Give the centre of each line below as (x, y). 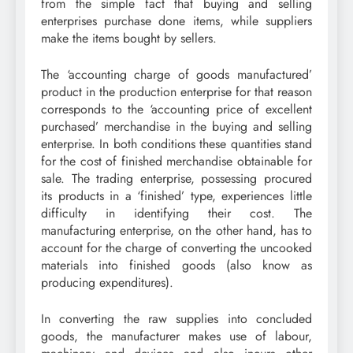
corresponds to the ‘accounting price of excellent (176, 109)
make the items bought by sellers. (129, 38)
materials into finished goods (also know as (176, 265)
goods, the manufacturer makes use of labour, (176, 336)
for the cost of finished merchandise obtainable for (176, 161)
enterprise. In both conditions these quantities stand (176, 143)
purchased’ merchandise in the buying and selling (176, 126)
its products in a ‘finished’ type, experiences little (176, 195)
